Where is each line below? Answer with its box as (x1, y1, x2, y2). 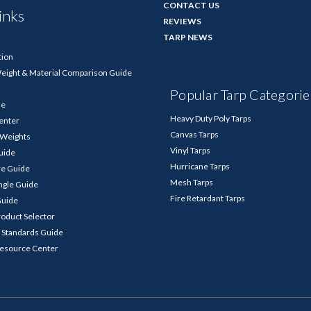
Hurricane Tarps (170, 161, 230, 172)
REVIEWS (162, 16, 201, 27)
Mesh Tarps (170, 177, 213, 188)
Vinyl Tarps (170, 145, 210, 156)
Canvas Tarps (170, 129, 219, 140)
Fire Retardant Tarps (170, 193, 245, 204)
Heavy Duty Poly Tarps (170, 113, 251, 124)
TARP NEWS (162, 32, 212, 43)
